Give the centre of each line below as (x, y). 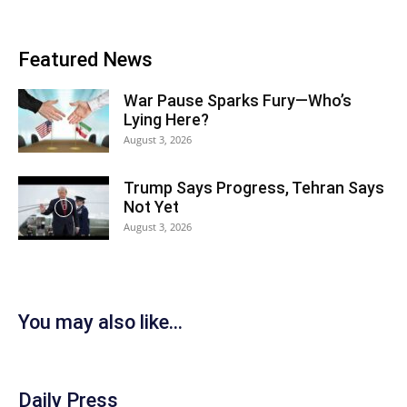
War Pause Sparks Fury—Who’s (238, 101)
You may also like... (100, 323)
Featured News (85, 60)
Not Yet (151, 207)
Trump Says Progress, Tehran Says (254, 188)
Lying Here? (166, 120)
